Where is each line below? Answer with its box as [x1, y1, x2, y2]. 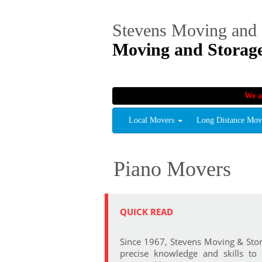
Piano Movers [113, 157, 231, 181]
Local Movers [129, 116, 177, 125]
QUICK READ [120, 206, 173, 218]
